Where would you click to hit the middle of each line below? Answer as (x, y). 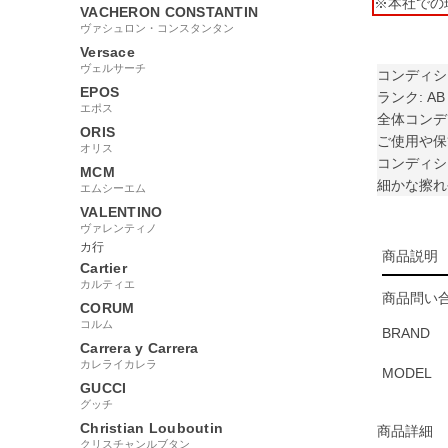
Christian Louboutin (152, 427)
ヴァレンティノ (118, 227)
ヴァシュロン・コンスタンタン (157, 27)
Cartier (103, 267)
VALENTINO (121, 211)
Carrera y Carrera (139, 347)
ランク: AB (411, 97)
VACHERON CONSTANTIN (169, 11)
